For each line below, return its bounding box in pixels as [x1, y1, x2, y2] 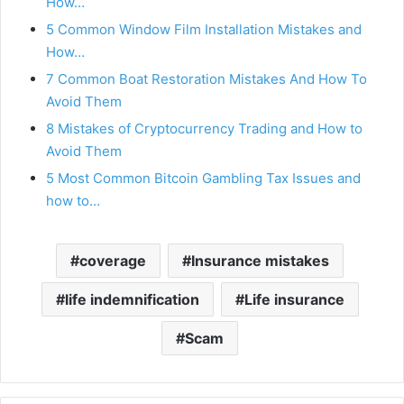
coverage [79, 252, 146, 271]
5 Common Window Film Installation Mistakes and [46, 21, 362, 39]
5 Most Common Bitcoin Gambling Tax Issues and [46, 170, 361, 188]
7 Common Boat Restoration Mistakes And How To [46, 70, 367, 88]
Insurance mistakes [191, 252, 329, 271]
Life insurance [243, 290, 344, 309]
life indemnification [64, 290, 199, 309]
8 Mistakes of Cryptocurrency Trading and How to [46, 120, 363, 138]
